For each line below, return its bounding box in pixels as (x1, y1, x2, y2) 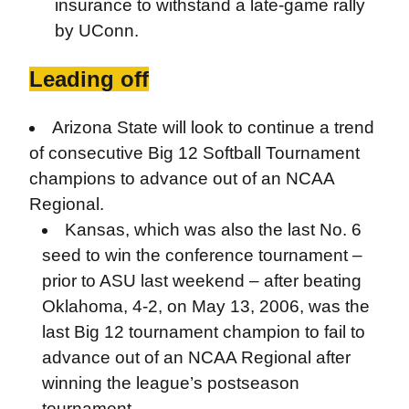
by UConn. (54, 20, 139, 40)
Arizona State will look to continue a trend (52, 117, 375, 137)
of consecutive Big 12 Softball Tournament (28, 142, 360, 163)
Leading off (28, 66, 149, 91)
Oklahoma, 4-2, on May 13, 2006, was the (41, 296, 370, 316)
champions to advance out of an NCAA (28, 168, 334, 188)
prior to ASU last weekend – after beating (41, 270, 362, 290)
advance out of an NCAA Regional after (41, 347, 351, 367)
